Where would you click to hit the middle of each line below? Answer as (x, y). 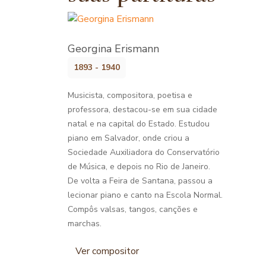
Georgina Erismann (113, 48)
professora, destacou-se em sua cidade (142, 109)
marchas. (85, 223)
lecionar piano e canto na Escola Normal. (145, 195)
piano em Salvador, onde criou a (129, 138)
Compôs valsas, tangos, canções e (133, 209)
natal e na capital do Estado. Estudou (139, 123)
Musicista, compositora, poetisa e (130, 95)
